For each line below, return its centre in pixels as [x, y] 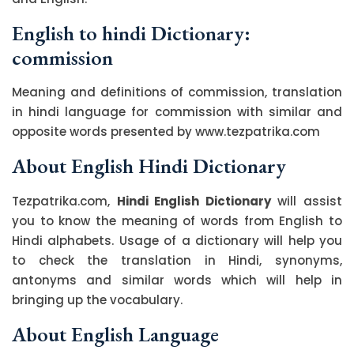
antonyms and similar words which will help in [177, 280]
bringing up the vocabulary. [97, 299]
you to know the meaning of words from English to [177, 220]
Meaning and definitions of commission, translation [177, 92]
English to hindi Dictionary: [131, 33]
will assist [307, 201]
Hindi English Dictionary [194, 201]
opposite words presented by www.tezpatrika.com [166, 131]
